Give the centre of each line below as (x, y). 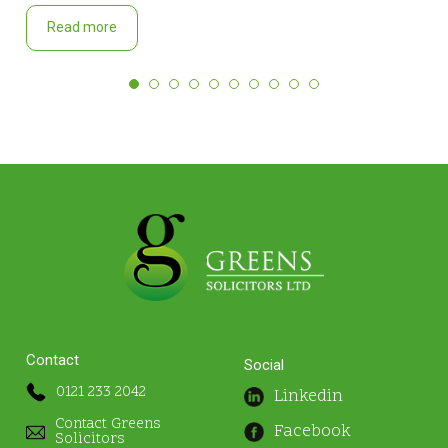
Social (264, 365)
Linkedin (308, 396)
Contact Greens (107, 425)
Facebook (312, 431)
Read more (82, 26)
